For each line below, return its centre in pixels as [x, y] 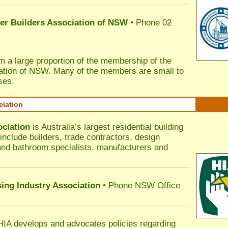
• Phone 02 [150, 23]
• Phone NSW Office [140, 186]
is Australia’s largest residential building [107, 127]
